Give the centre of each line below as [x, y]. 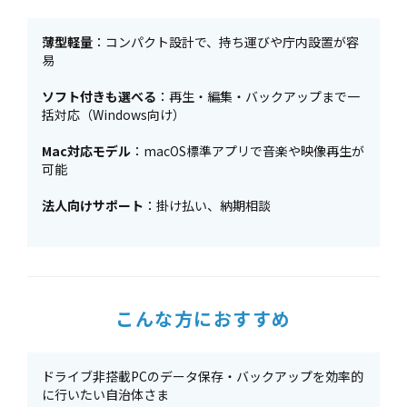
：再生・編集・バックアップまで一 [258, 96]
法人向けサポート [93, 205]
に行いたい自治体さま [105, 394]
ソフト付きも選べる [99, 96]
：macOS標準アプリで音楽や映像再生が [248, 151]
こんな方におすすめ [203, 318]
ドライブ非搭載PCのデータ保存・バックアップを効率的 [203, 376]
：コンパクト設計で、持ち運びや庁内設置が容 [226, 42]
